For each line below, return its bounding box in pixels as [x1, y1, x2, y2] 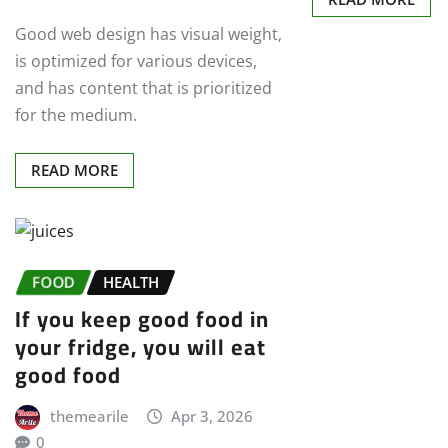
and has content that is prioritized [15, 76, 272, 99]
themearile [49, 405, 129, 426]
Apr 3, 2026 [171, 405, 254, 426]
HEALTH [103, 271, 159, 292]
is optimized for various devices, [15, 49, 257, 72]
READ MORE [31, 159, 118, 180]
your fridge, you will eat [15, 325, 266, 368]
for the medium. [15, 103, 137, 126]
